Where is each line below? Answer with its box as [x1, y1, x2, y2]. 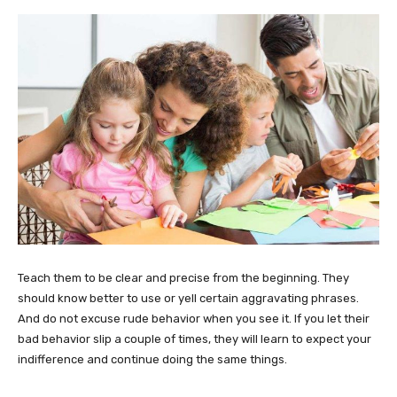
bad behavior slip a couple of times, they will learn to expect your [18, 331, 371, 346]
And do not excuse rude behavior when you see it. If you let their [18, 311, 370, 325]
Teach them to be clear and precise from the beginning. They [18, 270, 349, 284]
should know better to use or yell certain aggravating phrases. [18, 291, 359, 305]
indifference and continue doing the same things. [18, 352, 287, 366]
